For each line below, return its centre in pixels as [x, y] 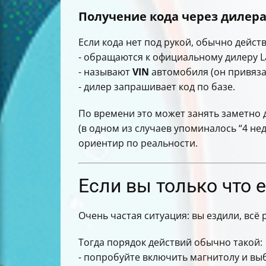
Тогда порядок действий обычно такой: [170, 243]
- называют [105, 72]
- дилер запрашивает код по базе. [157, 87]
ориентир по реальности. [138, 143]
